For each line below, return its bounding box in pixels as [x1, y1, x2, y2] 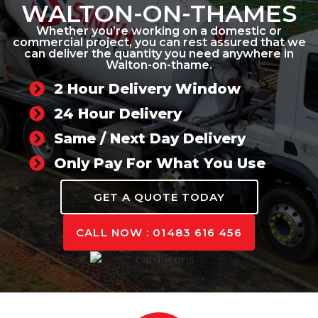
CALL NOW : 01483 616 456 [76, 226, 242, 240]
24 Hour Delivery [53, 105, 182, 123]
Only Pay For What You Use [53, 155, 265, 172]
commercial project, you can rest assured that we [12, 35, 306, 50]
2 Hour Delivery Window [53, 80, 241, 98]
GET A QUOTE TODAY [93, 190, 225, 204]
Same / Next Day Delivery [53, 130, 246, 148]
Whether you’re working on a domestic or [36, 24, 282, 38]
